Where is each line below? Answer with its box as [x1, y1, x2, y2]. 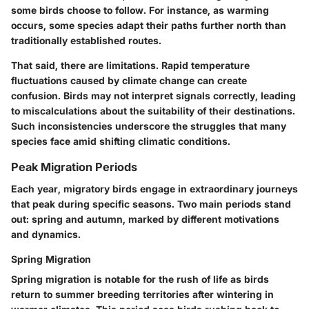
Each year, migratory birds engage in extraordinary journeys [11, 183, 298, 195]
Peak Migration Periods [11, 159, 137, 174]
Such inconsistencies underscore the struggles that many [11, 119, 286, 132]
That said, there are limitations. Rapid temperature [11, 59, 250, 71]
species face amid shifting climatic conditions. [11, 134, 230, 147]
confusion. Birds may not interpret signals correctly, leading [11, 89, 296, 101]
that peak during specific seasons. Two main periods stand [11, 198, 291, 210]
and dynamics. [11, 228, 81, 241]
